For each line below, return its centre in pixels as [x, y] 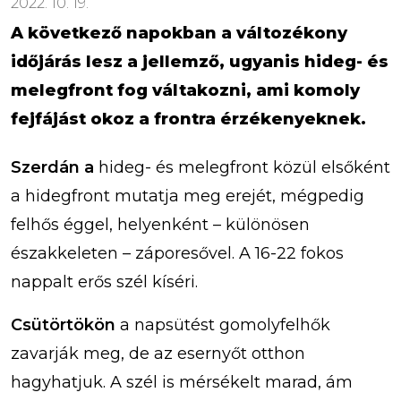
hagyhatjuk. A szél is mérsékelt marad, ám [182, 382]
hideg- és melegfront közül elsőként [244, 167]
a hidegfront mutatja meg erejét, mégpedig [188, 196]
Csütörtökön [63, 324]
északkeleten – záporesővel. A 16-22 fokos [177, 253]
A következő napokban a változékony [179, 33]
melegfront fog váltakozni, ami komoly [185, 90]
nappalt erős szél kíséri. [104, 282]
